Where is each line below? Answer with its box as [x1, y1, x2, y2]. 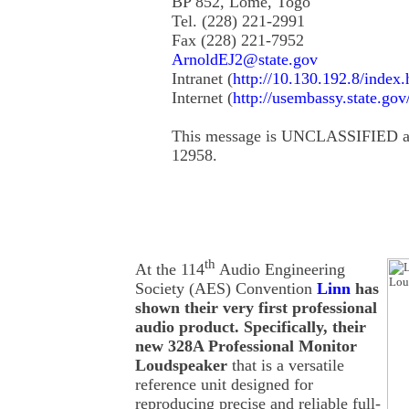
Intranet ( [172, 69, 233, 88]
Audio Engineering [215, 260, 345, 279]
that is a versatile [227, 356, 344, 375]
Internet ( [172, 89, 233, 107]
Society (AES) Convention [135, 279, 317, 299]
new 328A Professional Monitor [135, 337, 357, 356]
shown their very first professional [135, 299, 377, 318]
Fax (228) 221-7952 [172, 31, 304, 49]
